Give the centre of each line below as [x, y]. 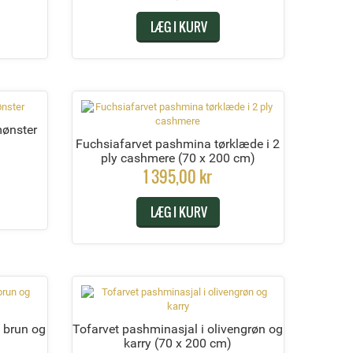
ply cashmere [139, 158]
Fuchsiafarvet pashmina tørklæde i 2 [178, 143]
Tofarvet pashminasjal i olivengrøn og [178, 329]
